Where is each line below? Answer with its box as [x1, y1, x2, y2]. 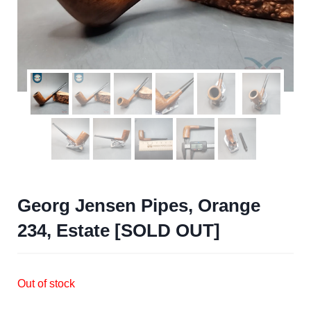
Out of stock [17, 277, 75, 289]
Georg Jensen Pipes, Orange [17, 195, 260, 216]
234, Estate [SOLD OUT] [17, 220, 220, 241]
